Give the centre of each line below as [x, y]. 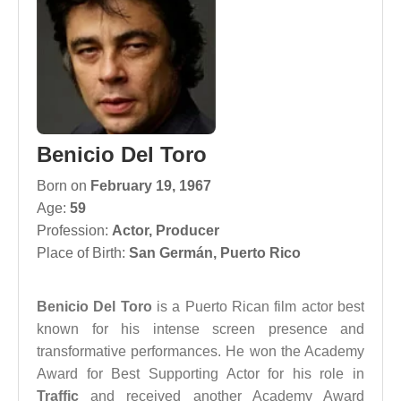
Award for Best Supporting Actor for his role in [200, 374]
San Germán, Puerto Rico [215, 253]
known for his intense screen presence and [200, 329]
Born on [64, 186]
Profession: [74, 230]
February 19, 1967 [151, 186]
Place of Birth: [83, 253]
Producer [188, 230]
